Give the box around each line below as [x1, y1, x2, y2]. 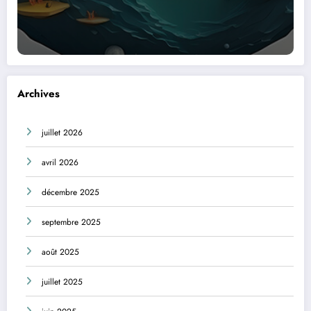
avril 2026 [42, 155, 78, 169]
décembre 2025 [42, 185, 99, 199]
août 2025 [42, 245, 79, 258]
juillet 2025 [42, 275, 83, 288]
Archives [17, 86, 60, 102]
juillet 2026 [42, 126, 83, 139]
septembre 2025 [42, 215, 101, 228]
